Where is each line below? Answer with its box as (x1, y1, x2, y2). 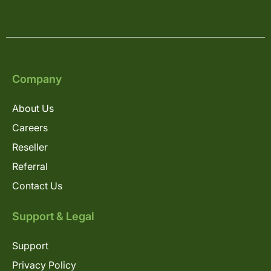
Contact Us (12, 179, 62, 192)
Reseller (12, 140, 48, 153)
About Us (12, 102, 54, 114)
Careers (12, 121, 48, 134)
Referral (12, 160, 48, 172)
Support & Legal (12, 209, 94, 223)
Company (12, 72, 62, 85)
